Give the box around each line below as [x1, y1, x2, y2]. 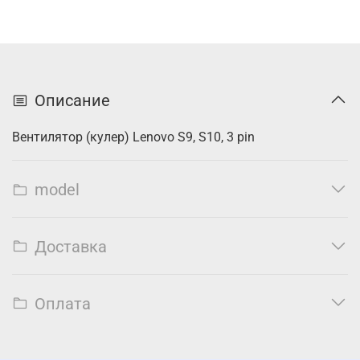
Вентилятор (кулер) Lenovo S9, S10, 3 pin [12, 129, 255, 145]
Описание [35, 91, 110, 111]
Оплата [35, 293, 91, 313]
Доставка [35, 236, 107, 256]
